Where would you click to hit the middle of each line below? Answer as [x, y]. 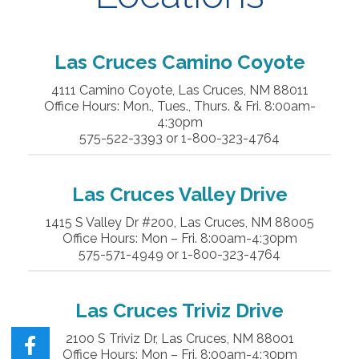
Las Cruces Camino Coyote [179, 62]
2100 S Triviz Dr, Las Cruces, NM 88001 [179, 339]
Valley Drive [233, 194]
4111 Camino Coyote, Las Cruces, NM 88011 [179, 90]
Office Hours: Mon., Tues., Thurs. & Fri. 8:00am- [179, 106]
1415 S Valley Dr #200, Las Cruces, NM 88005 [179, 222]
